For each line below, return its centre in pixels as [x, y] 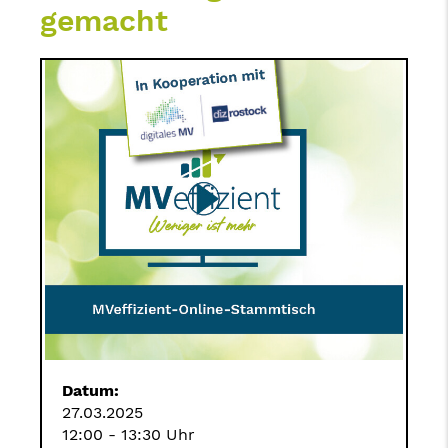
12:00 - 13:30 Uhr [128, 434]
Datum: [90, 390]
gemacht [104, 20]
